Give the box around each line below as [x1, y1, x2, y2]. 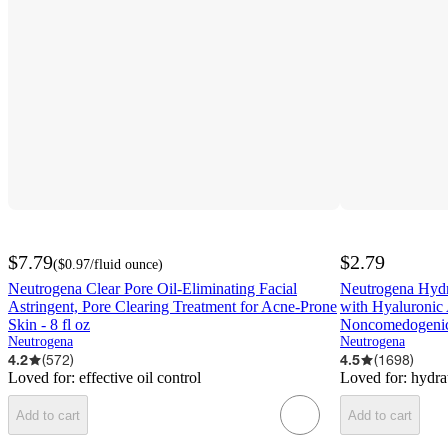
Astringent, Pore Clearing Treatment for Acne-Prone [8, 298, 337, 316]
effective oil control [79, 369, 201, 387]
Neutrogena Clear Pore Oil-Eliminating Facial [8, 280, 297, 298]
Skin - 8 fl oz [8, 316, 90, 334]
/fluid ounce [90, 257, 158, 273]
